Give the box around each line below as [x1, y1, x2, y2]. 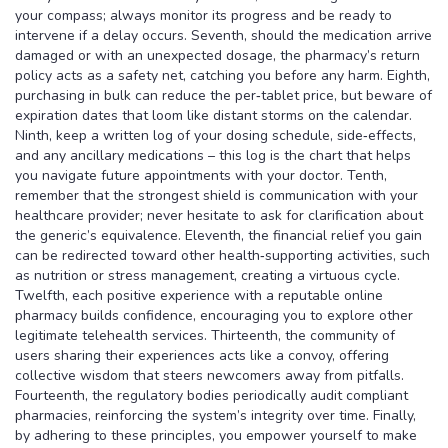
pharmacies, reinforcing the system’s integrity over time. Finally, [15, 405, 416, 425]
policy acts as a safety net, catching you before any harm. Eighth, [15, 65, 430, 85]
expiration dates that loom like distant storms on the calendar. [15, 105, 412, 125]
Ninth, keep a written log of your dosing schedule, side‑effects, [15, 125, 416, 145]
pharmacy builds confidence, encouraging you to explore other [15, 305, 413, 325]
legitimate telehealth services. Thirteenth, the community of [15, 325, 395, 345]
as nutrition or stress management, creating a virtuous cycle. [15, 265, 400, 285]
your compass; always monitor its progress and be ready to [15, 5, 392, 25]
